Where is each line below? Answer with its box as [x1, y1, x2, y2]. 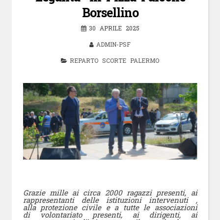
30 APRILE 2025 [88, 24, 139, 32]
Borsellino [82, 4, 138, 21]
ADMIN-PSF [96, 40, 131, 48]
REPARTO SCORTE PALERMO [70, 56, 159, 64]
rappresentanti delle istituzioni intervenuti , [23, 194, 197, 205]
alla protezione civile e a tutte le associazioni [23, 202, 197, 212]
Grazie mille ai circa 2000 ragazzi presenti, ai [23, 187, 197, 197]
